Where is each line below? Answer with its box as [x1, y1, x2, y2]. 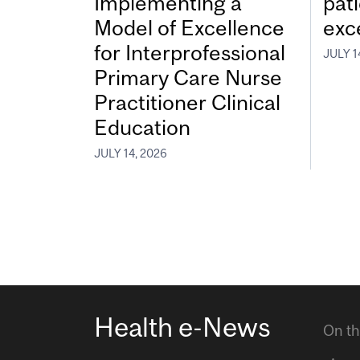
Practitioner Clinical [94, 90, 280, 116]
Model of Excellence [94, 15, 284, 41]
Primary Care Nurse [94, 65, 282, 91]
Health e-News [94, 312, 271, 343]
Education [94, 115, 190, 141]
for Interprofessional [94, 40, 285, 66]
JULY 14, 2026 [94, 146, 167, 160]
